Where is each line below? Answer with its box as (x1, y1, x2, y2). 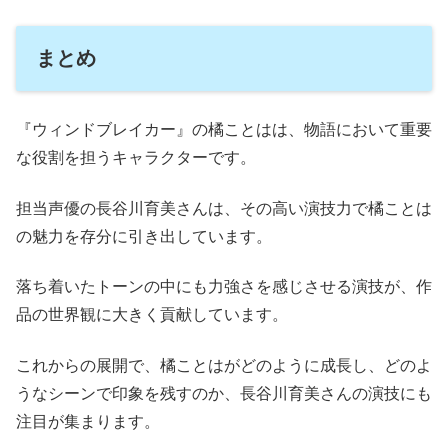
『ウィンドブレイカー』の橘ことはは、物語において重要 (16, 121, 432, 139)
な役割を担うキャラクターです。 (16, 149, 256, 167)
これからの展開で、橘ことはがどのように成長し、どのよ (16, 356, 432, 374)
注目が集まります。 (16, 412, 160, 430)
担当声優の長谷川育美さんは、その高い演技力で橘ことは (16, 199, 432, 217)
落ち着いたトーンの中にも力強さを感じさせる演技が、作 (16, 278, 432, 296)
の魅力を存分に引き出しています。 (16, 227, 272, 245)
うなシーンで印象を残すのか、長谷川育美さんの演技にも (16, 384, 432, 402)
